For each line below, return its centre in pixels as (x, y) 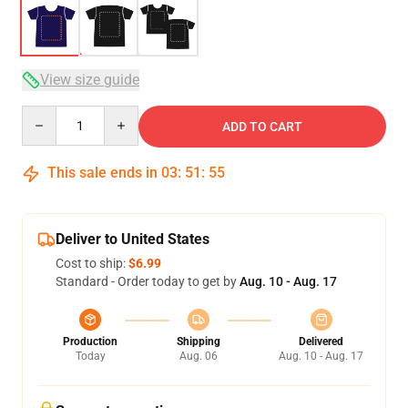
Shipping (198, 342)
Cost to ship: (92, 263)
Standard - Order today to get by (148, 281)
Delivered (321, 342)
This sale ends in (102, 173)
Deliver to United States (133, 239)
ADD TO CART (262, 127)
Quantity (46, 114)
